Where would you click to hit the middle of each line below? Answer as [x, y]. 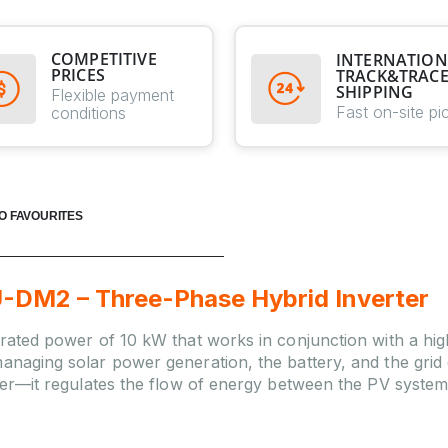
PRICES [78, 75]
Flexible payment [112, 95]
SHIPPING [375, 92]
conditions [88, 113]
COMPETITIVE [104, 59]
